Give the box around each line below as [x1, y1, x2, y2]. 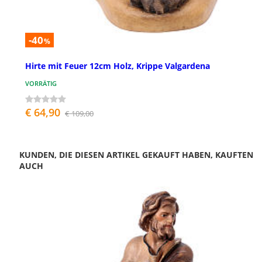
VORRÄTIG [25, 79, 57, 88]
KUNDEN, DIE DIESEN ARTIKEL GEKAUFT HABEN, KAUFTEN [19, 149, 253, 161]
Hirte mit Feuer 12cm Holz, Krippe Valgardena [25, 60, 210, 72]
